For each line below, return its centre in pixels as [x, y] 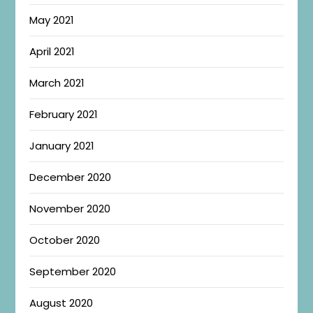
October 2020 [65, 240]
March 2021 [57, 82]
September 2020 [73, 271]
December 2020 [71, 177]
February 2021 [64, 114]
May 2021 [52, 20]
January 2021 [62, 145]
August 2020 [61, 303]
